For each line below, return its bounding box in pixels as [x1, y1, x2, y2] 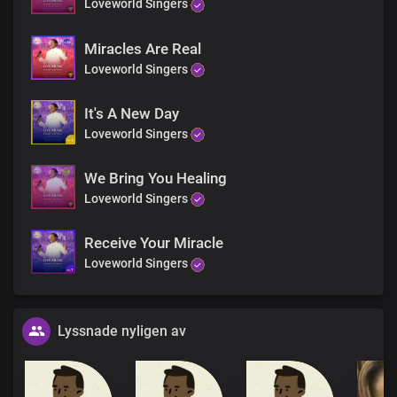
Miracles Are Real [84, 39, 201, 58]
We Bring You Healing [84, 169, 227, 188]
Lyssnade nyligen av [58, 322, 186, 339]
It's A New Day [84, 104, 179, 122]
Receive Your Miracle [84, 234, 223, 253]
